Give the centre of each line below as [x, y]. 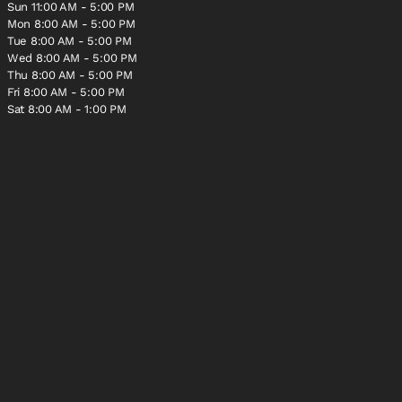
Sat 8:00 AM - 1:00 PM [67, 109]
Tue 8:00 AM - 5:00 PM [70, 40]
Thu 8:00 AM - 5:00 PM [70, 74]
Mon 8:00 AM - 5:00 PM [71, 23]
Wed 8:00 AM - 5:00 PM [72, 57]
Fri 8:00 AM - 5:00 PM [66, 92]
